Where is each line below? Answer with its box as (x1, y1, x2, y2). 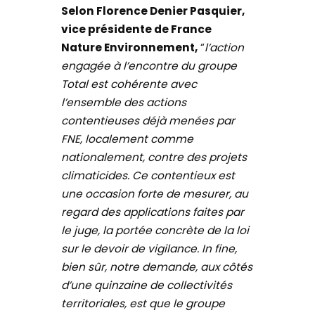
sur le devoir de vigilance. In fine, (61, 240, 238, 256)
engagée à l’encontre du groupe (61, 58, 238, 73)
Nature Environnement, (61, 39, 198, 55)
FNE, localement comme (61, 131, 194, 146)
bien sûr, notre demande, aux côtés (61, 259, 253, 274)
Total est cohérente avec (61, 76, 198, 91)
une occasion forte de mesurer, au (61, 186, 249, 201)
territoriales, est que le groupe (61, 295, 226, 311)
